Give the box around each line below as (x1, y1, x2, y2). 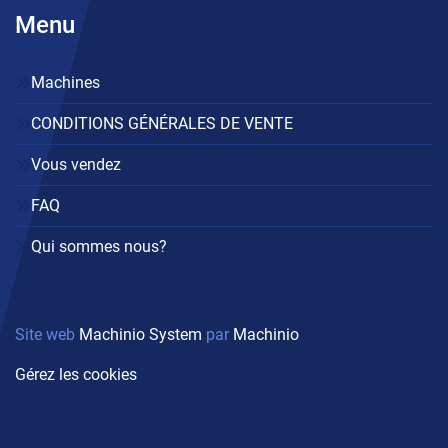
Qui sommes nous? (31, 237, 167, 257)
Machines (31, 73, 100, 93)
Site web (15, 325, 79, 345)
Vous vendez (31, 155, 121, 175)
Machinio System (79, 325, 202, 345)
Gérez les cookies (15, 365, 137, 385)
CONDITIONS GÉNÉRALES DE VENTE (31, 114, 293, 134)
